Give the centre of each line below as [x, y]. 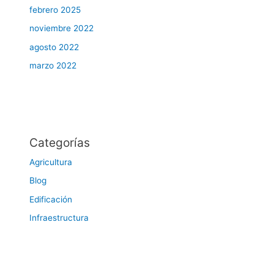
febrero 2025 [55, 9]
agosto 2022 [54, 47]
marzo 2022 [53, 65]
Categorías [60, 143]
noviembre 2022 [62, 28]
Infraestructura [59, 218]
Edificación [51, 199]
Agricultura [51, 162]
